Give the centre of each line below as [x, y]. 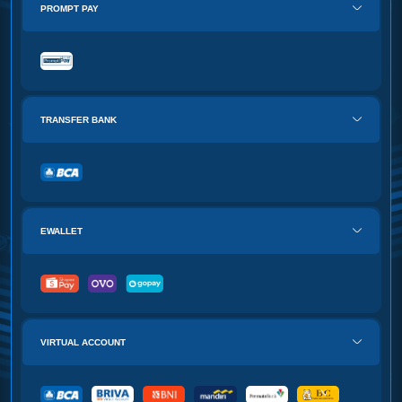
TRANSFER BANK [79, 119]
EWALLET [61, 231]
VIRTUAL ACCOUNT [83, 342]
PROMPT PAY [70, 8]
